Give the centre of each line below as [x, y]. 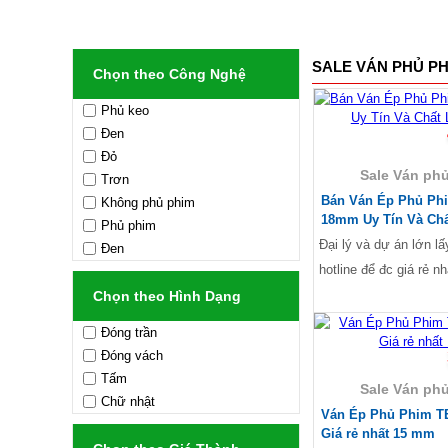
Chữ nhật [128, 401]
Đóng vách [132, 355]
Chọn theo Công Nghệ [169, 74]
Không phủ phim [148, 202]
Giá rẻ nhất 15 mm [378, 433]
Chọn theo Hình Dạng [167, 296]
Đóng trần [129, 332]
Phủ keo [125, 110]
